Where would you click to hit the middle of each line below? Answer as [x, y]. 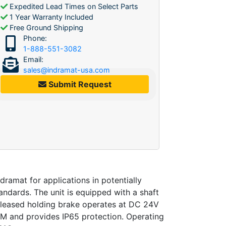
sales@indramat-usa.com [67, 70]
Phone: [35, 38]
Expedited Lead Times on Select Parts [73, 6]
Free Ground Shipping [45, 27]
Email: [33, 59]
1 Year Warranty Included [50, 17]
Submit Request [79, 84]
